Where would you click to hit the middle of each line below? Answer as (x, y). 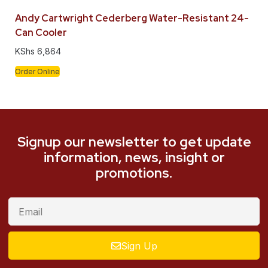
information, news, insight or (134, 158)
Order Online (37, 72)
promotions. (134, 173)
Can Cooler (41, 33)
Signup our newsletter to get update (134, 142)
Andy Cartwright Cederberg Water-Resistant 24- (132, 19)
